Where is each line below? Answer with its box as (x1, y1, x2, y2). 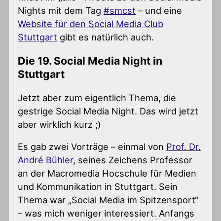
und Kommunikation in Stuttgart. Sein (18, 181, 178, 192)
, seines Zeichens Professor (73, 154, 193, 166)
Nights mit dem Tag (18, 4, 104, 16)
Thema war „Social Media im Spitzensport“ (18, 194, 199, 206)
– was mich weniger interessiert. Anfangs (18, 208, 195, 219)
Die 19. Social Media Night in (18, 54, 163, 67)
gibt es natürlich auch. (57, 31, 154, 42)
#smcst (104, 4, 136, 16)
